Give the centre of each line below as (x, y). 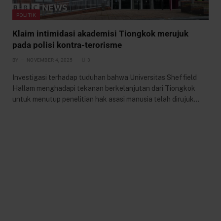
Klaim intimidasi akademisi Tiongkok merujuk (100, 34)
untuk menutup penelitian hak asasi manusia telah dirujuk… (106, 99)
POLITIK (26, 15)
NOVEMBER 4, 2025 (50, 60)
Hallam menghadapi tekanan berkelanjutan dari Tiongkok (104, 89)
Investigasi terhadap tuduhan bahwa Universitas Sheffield (105, 78)
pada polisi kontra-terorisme (67, 45)
